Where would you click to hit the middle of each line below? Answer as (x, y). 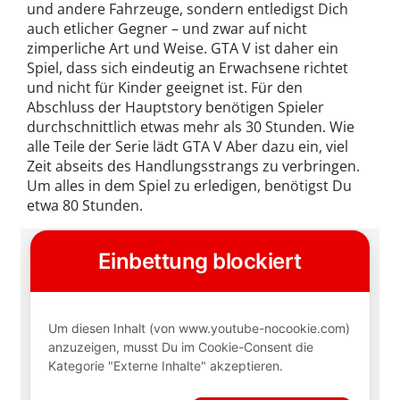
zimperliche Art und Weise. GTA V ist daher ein (183, 48)
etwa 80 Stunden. (85, 205)
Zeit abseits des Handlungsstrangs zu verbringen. (193, 166)
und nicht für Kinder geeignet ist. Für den (165, 87)
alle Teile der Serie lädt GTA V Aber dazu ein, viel (187, 146)
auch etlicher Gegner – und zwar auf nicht (167, 28)
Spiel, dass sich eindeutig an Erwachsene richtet (187, 67)
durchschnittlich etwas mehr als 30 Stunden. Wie (191, 126)
